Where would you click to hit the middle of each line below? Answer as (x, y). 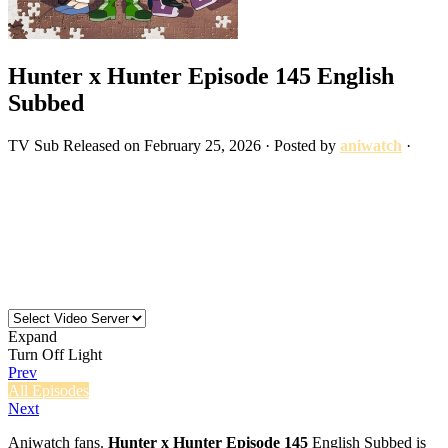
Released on (103, 145)
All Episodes (48, 390)
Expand (32, 336)
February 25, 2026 (202, 145)
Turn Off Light (55, 354)
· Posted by (300, 145)
